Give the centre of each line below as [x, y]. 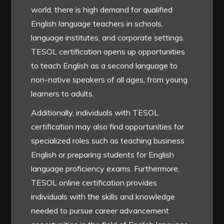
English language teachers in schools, [97, 24]
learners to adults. [63, 94]
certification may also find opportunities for [108, 127]
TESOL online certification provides [94, 183]
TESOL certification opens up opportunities [108, 52]
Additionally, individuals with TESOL [95, 113]
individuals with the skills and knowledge [103, 197]
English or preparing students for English [103, 155]
